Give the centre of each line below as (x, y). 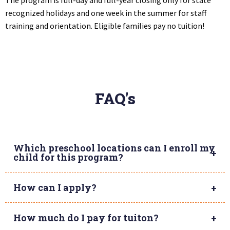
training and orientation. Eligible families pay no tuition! (105, 25)
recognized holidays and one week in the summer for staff (106, 13)
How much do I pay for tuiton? (86, 217)
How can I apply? (55, 187)
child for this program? (68, 157)
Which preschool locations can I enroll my (114, 148)
